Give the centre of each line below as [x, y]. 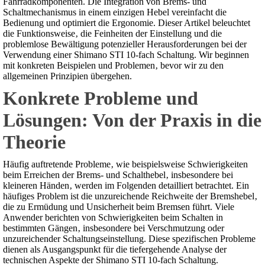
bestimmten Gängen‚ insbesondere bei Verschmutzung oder [114, 228]
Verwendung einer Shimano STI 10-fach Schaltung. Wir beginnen [126, 55]
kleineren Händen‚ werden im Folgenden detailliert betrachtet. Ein [126, 186]
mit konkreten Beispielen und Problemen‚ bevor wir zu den [113, 66]
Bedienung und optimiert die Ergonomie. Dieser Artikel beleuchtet [127, 23]
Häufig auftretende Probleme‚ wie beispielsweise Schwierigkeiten [125, 164]
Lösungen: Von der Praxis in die [132, 120]
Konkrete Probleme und [101, 98]
